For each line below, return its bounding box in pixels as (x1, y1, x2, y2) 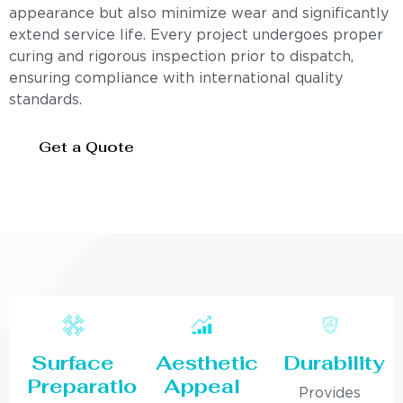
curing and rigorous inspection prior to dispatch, (9, 50, 354, 65)
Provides (299, 387, 362, 401)
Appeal (163, 373, 240, 399)
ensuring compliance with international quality (9, 72, 343, 86)
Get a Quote (39, 137, 134, 157)
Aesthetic (155, 350, 258, 376)
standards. (9, 94, 82, 108)
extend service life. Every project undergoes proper (9, 29, 383, 43)
